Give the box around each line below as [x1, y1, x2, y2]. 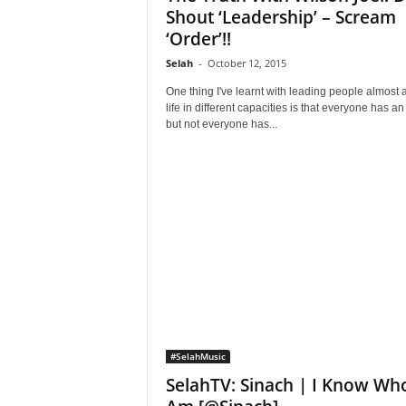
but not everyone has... [165, 118, 277, 130]
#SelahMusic [169, 350, 226, 362]
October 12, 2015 [207, 56, 286, 70]
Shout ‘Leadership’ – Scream [165, 5, 396, 29]
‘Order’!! [165, 27, 231, 51]
